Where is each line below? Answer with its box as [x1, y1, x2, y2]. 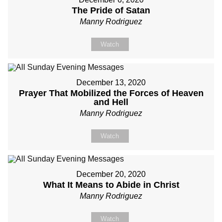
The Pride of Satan [72, 5, 150, 15]
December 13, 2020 [76, 78, 146, 87]
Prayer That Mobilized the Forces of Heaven [18, 88, 204, 98]
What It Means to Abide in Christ [43, 180, 179, 190]
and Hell [94, 97, 128, 107]
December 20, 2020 [76, 170, 146, 178]
